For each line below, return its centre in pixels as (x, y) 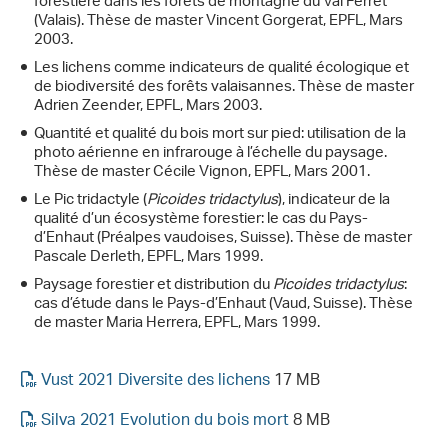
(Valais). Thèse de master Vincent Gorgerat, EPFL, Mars (218, 22)
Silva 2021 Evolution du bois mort (165, 422)
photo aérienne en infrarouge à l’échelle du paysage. (210, 154)
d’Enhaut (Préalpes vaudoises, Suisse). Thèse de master (223, 239)
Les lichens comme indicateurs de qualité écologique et (221, 69)
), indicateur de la (334, 201)
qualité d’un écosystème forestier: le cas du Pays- (201, 220)
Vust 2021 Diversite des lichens (155, 382)
